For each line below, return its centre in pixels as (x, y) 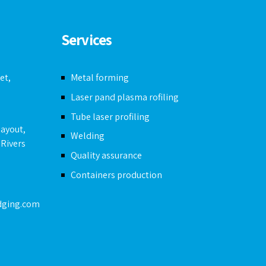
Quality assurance (106, 156)
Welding (87, 136)
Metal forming (99, 77)
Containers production (116, 175)
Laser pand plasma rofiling (124, 97)
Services (86, 39)
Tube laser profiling (110, 116)
